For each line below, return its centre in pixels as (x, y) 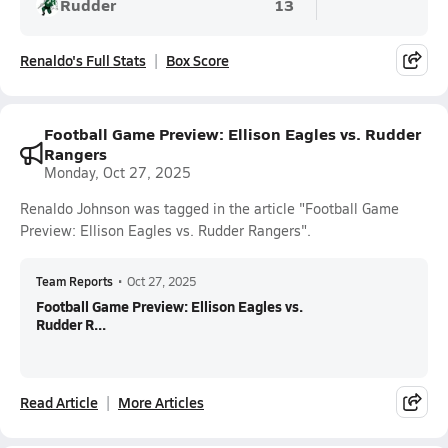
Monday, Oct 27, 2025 (117, 172)
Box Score (197, 60)
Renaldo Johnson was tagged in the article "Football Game (209, 208)
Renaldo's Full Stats (83, 60)
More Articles (161, 402)
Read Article (59, 402)
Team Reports (74, 281)
